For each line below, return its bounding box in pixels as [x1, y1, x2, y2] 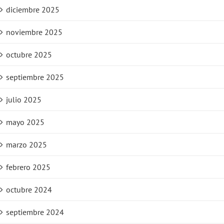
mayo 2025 [6, 117, 44, 127]
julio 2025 [6, 94, 41, 105]
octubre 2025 [6, 49, 52, 60]
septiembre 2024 [6, 207, 64, 217]
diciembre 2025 [6, 4, 59, 15]
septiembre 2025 [6, 72, 64, 82]
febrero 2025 [6, 162, 50, 172]
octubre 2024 [6, 184, 52, 195]
